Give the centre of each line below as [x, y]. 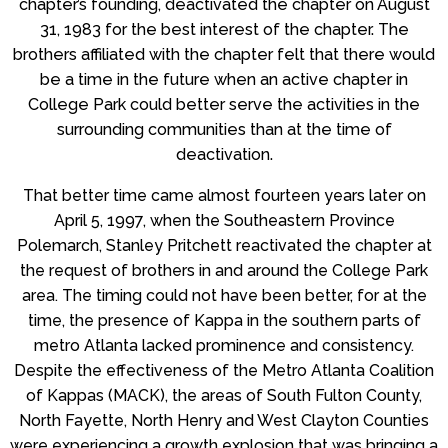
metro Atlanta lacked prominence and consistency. [224, 345]
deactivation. [224, 154]
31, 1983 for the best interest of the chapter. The [224, 29]
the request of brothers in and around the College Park [224, 270]
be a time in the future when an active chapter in [224, 79]
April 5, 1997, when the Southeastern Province [224, 220]
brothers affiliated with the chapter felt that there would [224, 54]
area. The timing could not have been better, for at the [224, 295]
